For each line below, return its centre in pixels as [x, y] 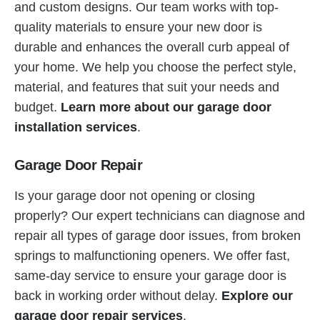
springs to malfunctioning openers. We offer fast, [152, 255]
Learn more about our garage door [166, 107]
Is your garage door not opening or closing [135, 195]
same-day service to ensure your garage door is [150, 275]
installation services [76, 127]
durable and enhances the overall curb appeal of [152, 47]
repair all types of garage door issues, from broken [157, 235]
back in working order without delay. [118, 295]
